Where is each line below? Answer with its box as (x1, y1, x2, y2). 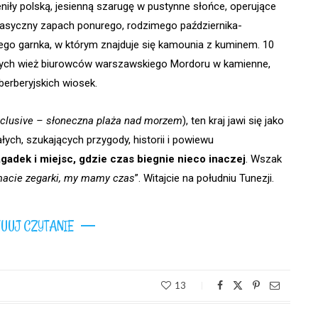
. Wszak (246, 153, 282, 166)
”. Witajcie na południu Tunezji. (135, 172, 274, 185)
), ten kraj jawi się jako (182, 114, 284, 128)
